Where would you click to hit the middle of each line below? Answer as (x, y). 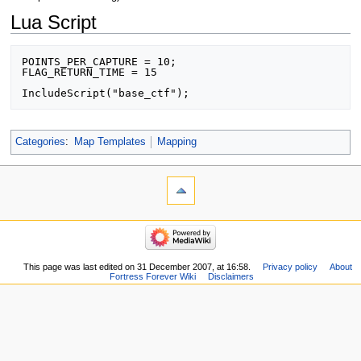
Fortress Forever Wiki (153, 276)
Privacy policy (290, 266)
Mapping (176, 142)
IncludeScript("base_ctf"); (105, 93)
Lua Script (54, 23)
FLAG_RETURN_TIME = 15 (89, 73)
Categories (40, 142)
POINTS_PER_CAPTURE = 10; (99, 62)
